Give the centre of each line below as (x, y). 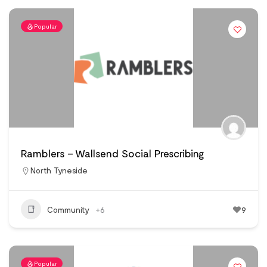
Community (68, 209)
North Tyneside (59, 170)
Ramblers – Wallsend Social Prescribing (113, 153)
